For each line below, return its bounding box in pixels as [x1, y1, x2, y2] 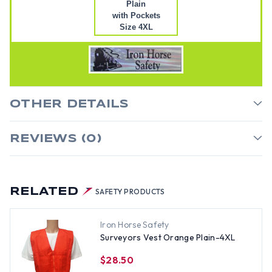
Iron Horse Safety [100, 219, 169, 230]
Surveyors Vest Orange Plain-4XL [100, 232, 236, 243]
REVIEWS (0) [10, 134, 102, 144]
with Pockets [112, 11, 160, 20]
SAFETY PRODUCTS [95, 187, 165, 196]
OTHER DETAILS [10, 99, 129, 110]
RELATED [10, 186, 78, 197]
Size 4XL [119, 22, 153, 32]
